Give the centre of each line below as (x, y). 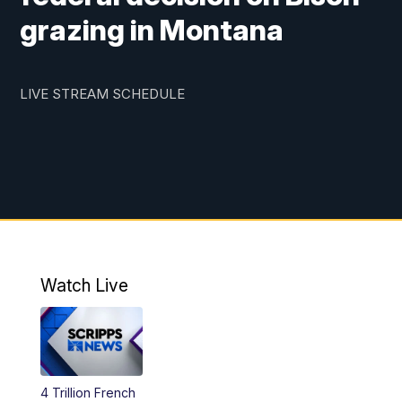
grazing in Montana (152, 31)
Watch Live (84, 286)
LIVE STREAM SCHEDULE (103, 94)
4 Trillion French (87, 392)
